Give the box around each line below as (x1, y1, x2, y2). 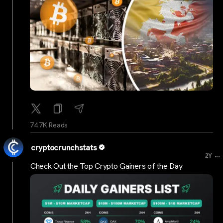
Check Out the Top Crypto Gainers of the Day (30, 160, 183, 171)
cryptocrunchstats (31, 142, 97, 153)
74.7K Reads (30, 120, 68, 130)
